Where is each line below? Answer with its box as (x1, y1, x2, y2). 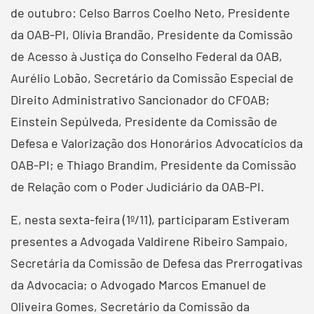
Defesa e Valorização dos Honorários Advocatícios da (11, 135, 303, 151)
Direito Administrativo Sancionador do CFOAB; (11, 91, 270, 107)
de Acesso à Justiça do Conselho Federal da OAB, (11, 48, 282, 64)
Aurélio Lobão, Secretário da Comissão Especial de (11, 69, 294, 86)
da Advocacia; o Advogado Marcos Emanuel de (11, 276, 266, 292)
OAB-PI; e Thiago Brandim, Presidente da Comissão (11, 156, 296, 172)
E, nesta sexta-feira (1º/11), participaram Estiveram (11, 211, 289, 227)
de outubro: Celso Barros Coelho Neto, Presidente (11, 4, 290, 20)
